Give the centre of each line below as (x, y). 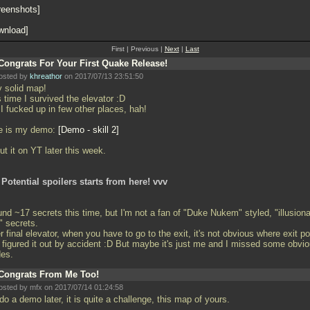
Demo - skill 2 (89, 130)
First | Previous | (138, 49)
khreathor (46, 76)
